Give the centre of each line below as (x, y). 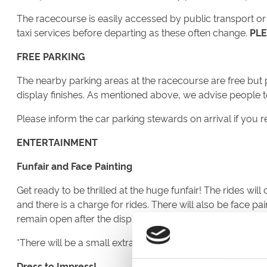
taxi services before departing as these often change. (133, 32)
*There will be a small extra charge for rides (111, 242)
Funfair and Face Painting (74, 166)
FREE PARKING (51, 56)
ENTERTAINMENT (57, 142)
